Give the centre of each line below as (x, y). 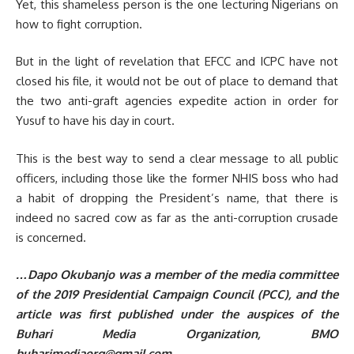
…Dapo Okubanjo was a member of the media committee (177, 275)
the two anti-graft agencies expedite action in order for (177, 101)
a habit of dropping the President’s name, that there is (177, 198)
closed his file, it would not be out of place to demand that (177, 81)
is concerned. (51, 237)
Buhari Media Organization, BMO (177, 334)
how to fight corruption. (79, 24)
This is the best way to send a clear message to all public (177, 158)
